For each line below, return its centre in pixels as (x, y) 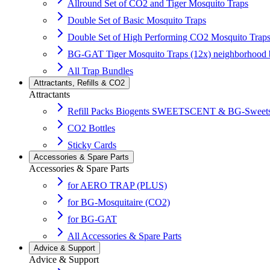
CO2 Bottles (91, 128)
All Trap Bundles (100, 71)
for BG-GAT (92, 219)
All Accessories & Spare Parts (124, 236)
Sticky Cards (92, 145)
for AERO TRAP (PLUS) (117, 185)
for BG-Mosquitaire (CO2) (119, 202)
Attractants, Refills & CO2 (79, 83)
